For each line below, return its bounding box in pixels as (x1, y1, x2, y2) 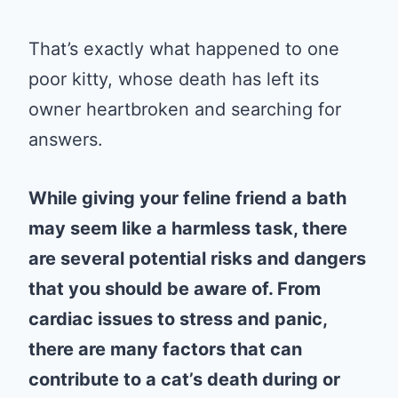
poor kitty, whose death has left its (28, 68, 319, 90)
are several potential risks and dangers (28, 248, 366, 269)
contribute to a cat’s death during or (28, 369, 340, 390)
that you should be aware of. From (28, 278, 321, 299)
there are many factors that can (28, 338, 302, 360)
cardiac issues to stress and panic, (28, 308, 327, 330)
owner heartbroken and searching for (28, 99, 341, 120)
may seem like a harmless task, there (28, 218, 347, 239)
